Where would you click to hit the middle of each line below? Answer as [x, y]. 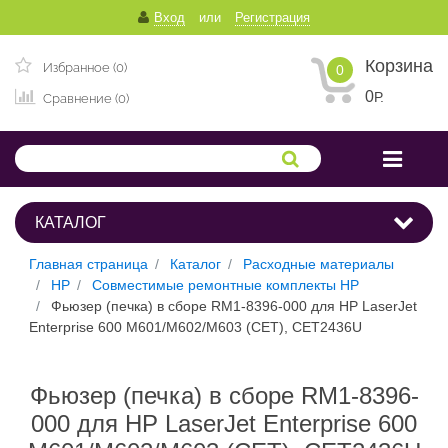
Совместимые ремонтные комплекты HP [225, 284]
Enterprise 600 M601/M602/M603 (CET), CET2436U [195, 326]
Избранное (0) [83, 67]
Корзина [399, 66]
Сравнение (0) [84, 98]
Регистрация [272, 17]
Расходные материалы [318, 263]
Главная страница [88, 263]
